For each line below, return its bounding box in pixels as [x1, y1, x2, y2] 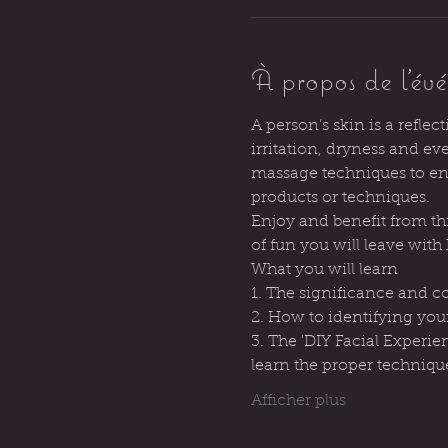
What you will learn [250, 262, 398, 278]
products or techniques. [250, 190, 430, 206]
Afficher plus [250, 393, 346, 409]
